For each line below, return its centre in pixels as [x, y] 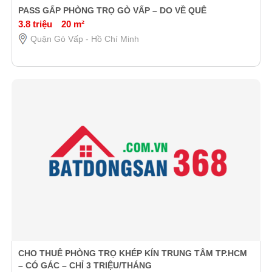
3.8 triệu [35, 24]
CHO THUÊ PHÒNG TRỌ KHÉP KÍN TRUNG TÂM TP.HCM [132, 253]
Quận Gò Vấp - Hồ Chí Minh [84, 39]
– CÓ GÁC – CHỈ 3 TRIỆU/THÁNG [85, 266]
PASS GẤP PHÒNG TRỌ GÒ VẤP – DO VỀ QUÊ [112, 10]
